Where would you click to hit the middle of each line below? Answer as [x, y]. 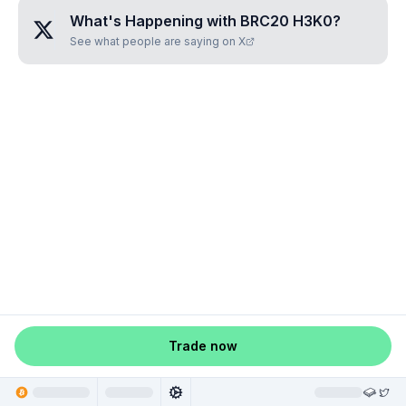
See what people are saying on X [158, 41]
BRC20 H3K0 [286, 21]
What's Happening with [155, 21]
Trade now [203, 346]
